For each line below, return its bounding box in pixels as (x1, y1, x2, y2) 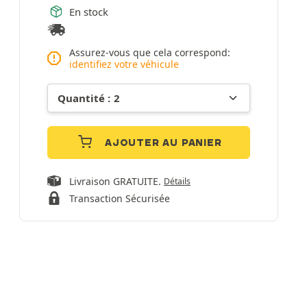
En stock (69, 4, 108, 19)
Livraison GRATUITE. (69, 175, 164, 188)
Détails (164, 175, 191, 187)
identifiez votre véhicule (69, 58, 179, 71)
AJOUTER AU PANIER (105, 136, 222, 149)
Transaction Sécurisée (69, 192, 170, 205)
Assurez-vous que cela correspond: (69, 46, 230, 59)
